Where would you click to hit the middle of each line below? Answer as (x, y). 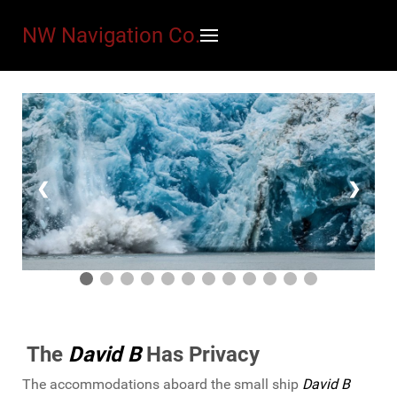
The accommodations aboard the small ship (162, 384)
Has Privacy (200, 354)
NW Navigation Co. (111, 35)
